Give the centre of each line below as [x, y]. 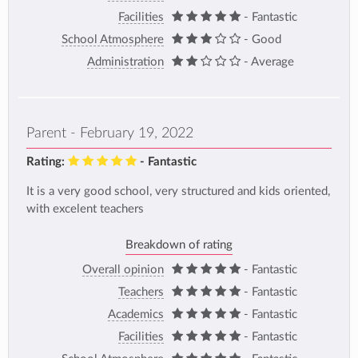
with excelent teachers [85, 209]
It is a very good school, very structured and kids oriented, [178, 192]
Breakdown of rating [179, 245]
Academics [135, 315]
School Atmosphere [112, 40]
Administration [125, 62]
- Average [268, 62]
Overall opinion [123, 270]
